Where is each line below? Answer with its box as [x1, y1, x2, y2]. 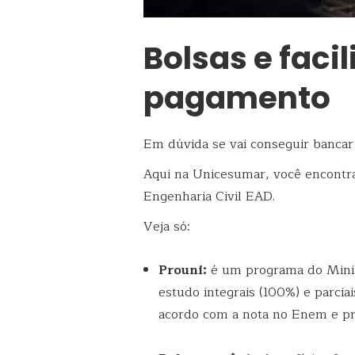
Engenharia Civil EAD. [143, 186, 275, 208]
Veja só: [143, 216, 190, 238]
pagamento [143, 75, 330, 120]
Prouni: [158, 260, 208, 281]
